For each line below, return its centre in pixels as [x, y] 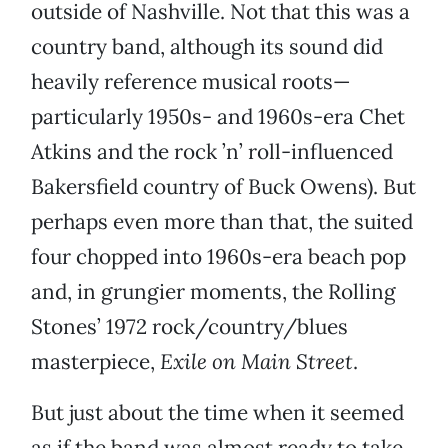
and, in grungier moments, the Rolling [213, 292]
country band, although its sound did [207, 47]
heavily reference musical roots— [190, 82]
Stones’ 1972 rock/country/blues [189, 327]
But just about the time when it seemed [217, 413]
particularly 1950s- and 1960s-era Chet [218, 117]
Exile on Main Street [256, 362]
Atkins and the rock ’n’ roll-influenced [212, 152]
